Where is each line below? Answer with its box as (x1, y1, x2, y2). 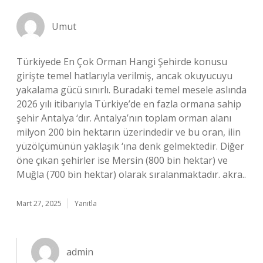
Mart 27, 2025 (16, 198, 62, 208)
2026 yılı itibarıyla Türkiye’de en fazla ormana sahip (16, 97, 241, 110)
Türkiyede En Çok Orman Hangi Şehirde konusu (16, 55, 227, 68)
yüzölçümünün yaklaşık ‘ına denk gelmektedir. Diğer (16, 140, 244, 153)
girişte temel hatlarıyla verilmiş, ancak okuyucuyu (16, 69, 232, 82)
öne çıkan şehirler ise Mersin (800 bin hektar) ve (16, 154, 228, 167)
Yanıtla (75, 198, 97, 208)
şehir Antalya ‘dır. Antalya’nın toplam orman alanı (16, 112, 231, 124)
